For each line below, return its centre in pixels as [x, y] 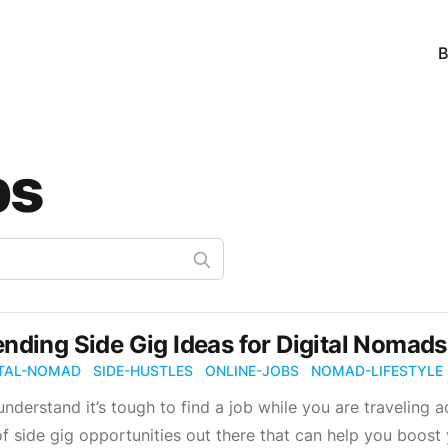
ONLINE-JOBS [252, 370]
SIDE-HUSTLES [143, 370]
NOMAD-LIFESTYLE [377, 370]
